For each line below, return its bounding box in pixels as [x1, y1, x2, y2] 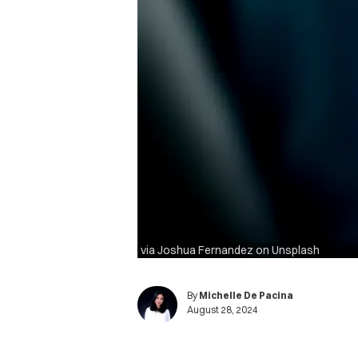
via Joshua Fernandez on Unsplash [141, 243, 320, 258]
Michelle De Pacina [199, 288, 293, 301]
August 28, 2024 [187, 303, 258, 316]
